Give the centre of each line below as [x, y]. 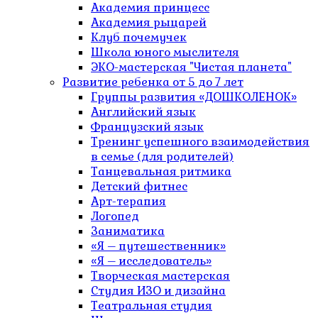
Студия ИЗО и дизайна [158, 291]
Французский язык [147, 127]
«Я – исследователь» [151, 261]
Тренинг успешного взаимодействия [200, 142]
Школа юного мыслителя [165, 53]
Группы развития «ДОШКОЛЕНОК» [194, 97]
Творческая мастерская [160, 276]
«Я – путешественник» [158, 246]
